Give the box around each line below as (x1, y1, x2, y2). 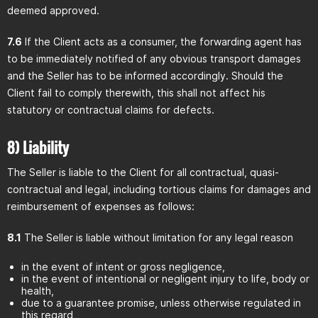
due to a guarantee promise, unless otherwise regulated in (21, 297, 301, 309)
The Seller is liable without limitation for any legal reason (21, 231, 293, 243)
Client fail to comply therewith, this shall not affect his (7, 87, 265, 99)
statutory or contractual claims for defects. (7, 104, 214, 116)
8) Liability (7, 136, 69, 158)
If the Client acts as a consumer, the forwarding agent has (22, 35, 302, 48)
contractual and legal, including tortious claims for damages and (7, 183, 311, 195)
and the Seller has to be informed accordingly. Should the (7, 70, 283, 82)
